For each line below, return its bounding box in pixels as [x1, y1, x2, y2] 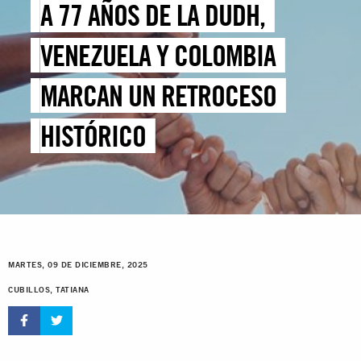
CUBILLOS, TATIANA [8, 285, 89, 295]
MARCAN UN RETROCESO [40, 78, 277, 114]
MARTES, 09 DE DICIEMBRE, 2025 [8, 260, 148, 270]
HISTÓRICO [40, 118, 147, 154]
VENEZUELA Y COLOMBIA [40, 38, 276, 73]
